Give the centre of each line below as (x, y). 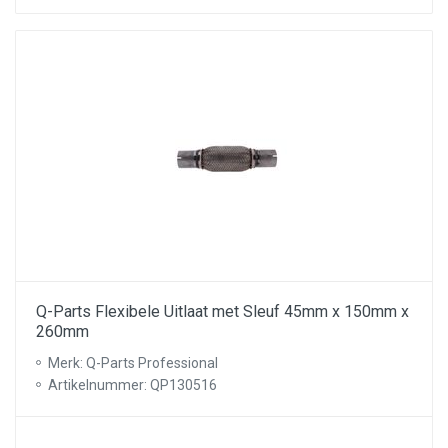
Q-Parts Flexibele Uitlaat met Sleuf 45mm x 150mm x (222, 311)
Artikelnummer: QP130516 (132, 385)
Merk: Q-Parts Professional (133, 363)
